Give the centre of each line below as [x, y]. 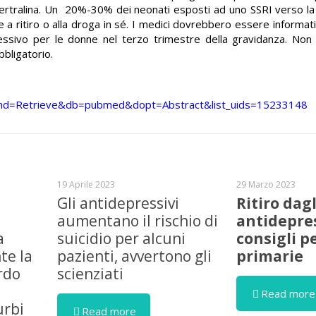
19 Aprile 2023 [86, 184]
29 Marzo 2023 [266, 184]
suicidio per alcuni [122, 238]
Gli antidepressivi [119, 203]
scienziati [91, 274]
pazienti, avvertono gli [135, 256]
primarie [270, 256]
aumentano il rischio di [138, 221]
